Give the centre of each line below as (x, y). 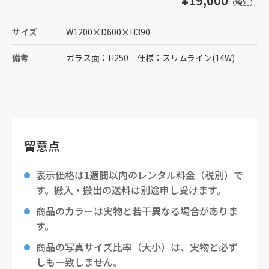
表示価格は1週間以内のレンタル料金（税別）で (140, 175)
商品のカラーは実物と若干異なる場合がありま (137, 211)
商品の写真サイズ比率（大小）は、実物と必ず (137, 247)
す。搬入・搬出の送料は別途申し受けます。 (131, 190)
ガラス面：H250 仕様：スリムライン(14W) (150, 58)
